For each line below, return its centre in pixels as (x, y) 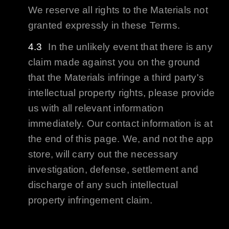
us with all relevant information (96, 108)
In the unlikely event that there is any (130, 47)
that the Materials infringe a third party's (116, 77)
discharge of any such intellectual (103, 185)
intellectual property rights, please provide (121, 93)
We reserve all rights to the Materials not (118, 10)
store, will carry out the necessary (103, 154)
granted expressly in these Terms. (104, 25)
